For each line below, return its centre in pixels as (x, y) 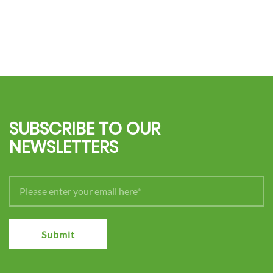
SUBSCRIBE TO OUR (85, 129)
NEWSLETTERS (64, 147)
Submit (58, 234)
